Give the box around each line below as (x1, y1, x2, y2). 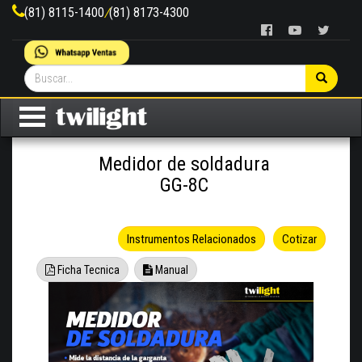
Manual (153, 263, 188, 277)
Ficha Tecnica (55, 263, 120, 277)
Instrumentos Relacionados (127, 232, 256, 247)
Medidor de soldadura (98, 153, 270, 176)
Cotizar (282, 232, 317, 247)
